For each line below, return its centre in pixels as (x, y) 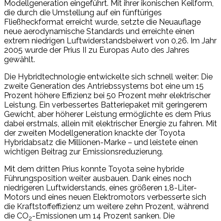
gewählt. (19, 59)
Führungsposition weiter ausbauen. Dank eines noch (98, 178)
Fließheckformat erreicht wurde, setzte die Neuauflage (102, 22)
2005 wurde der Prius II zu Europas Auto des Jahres (97, 50)
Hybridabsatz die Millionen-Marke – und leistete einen (101, 142)
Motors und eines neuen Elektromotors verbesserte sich (105, 197)
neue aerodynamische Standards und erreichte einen (99, 31)
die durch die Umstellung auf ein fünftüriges (83, 12)
